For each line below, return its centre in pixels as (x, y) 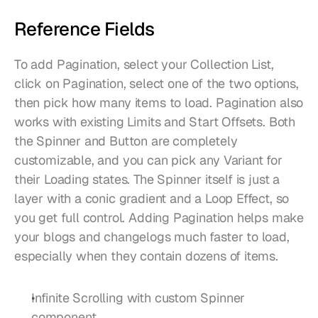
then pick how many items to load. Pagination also (159, 102)
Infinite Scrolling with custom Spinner (138, 297)
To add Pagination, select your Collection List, (144, 64)
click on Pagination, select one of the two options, (157, 83)
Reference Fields (84, 29)
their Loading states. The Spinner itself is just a (147, 179)
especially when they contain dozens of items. (146, 256)
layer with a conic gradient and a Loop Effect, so (152, 198)
